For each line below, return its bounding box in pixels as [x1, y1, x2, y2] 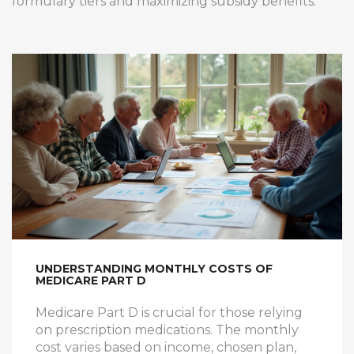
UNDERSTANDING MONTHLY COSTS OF [36, 262, 273, 277]
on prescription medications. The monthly [36, 322, 299, 338]
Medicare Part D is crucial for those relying [36, 305, 303, 321]
